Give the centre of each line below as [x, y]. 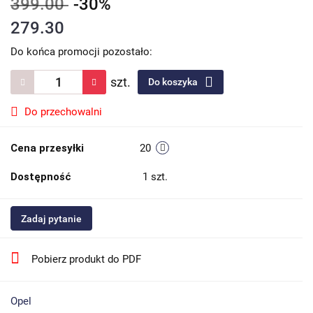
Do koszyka [174, 82]
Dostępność [41, 177]
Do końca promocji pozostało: [81, 52]
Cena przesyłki [47, 148]
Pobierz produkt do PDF [86, 259]
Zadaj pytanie [51, 219]
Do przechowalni [63, 112]
